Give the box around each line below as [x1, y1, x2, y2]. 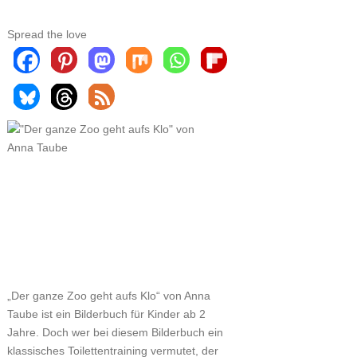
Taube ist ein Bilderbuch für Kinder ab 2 [6, 308, 206, 321]
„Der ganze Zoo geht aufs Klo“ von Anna [6, 289, 210, 303]
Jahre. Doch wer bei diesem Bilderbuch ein [6, 326, 223, 339]
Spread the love [6, 28, 87, 41]
